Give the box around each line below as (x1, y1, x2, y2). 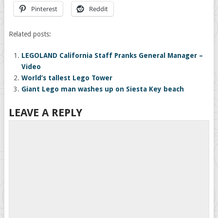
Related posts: (8, 30, 51, 38)
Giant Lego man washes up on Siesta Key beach (21, 85, 184, 93)
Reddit (89, 4, 108, 14)
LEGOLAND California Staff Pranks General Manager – (21, 52, 203, 60)
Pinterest (31, 4, 57, 14)
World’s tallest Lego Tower (21, 74, 113, 82)
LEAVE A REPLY (8, 107, 82, 119)
